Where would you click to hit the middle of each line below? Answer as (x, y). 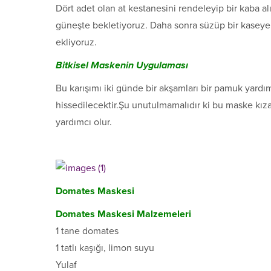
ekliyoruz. (76, 43)
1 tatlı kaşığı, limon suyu (105, 248)
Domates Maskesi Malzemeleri (123, 214)
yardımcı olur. (84, 122)
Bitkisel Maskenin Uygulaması (123, 66)
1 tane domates (87, 231)
